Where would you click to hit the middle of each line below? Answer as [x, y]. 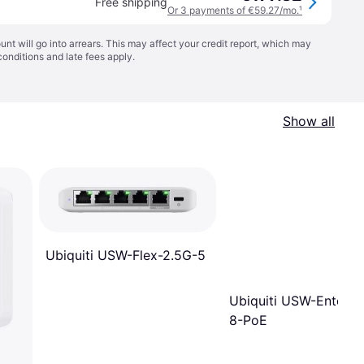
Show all [309, 121]
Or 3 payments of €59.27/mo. [233, 10]
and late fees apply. [89, 56]
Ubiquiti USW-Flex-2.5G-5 [126, 256]
